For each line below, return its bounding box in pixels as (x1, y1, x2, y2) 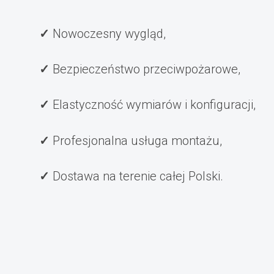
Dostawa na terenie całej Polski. (53, 169, 224, 184)
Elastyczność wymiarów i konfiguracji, (53, 97, 256, 113)
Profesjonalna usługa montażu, (53, 133, 223, 148)
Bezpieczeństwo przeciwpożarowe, (53, 62, 241, 77)
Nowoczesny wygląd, (53, 26, 166, 41)
